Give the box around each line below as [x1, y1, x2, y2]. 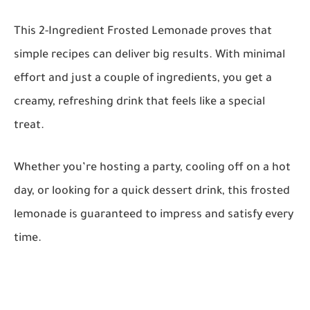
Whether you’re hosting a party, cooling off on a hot [14, 162, 291, 175]
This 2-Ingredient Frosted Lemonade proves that [14, 26, 272, 39]
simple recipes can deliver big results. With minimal [14, 49, 285, 62]
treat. [14, 120, 44, 133]
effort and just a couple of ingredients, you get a [14, 73, 272, 86]
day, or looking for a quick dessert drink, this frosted [14, 185, 290, 199]
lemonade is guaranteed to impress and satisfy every [14, 209, 293, 222]
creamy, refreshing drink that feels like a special [14, 96, 265, 109]
